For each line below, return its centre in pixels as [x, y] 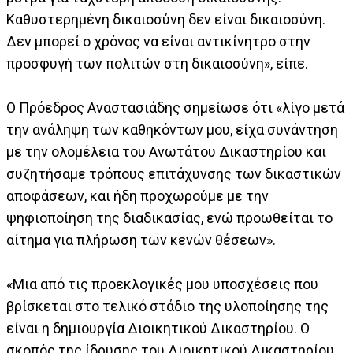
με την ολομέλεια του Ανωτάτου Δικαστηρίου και [166, 152]
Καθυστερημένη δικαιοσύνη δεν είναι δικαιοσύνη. [166, 20]
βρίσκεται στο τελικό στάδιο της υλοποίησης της [167, 307]
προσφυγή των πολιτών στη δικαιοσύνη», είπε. [157, 64]
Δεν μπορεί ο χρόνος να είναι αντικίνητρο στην [158, 42]
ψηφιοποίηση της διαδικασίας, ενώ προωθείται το [169, 218]
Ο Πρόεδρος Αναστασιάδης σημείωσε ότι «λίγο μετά [175, 108]
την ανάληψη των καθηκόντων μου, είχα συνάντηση [172, 130]
